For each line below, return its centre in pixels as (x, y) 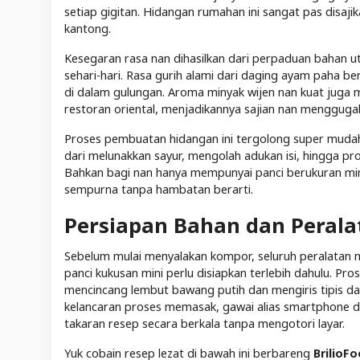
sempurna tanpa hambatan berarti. (159, 190)
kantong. (88, 29)
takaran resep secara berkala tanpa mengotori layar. (205, 324)
